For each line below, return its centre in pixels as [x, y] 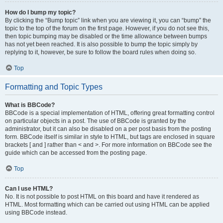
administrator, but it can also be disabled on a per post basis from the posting [108, 129]
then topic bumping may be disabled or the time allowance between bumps [106, 36]
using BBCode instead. [36, 213]
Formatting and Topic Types [54, 87]
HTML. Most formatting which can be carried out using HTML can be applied [107, 205]
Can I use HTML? [29, 189]
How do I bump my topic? [40, 12]
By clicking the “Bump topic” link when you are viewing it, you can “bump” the [108, 20]
